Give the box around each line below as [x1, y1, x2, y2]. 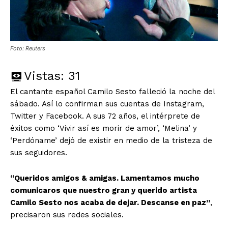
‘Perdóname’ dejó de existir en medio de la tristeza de [10, 135, 212, 145]
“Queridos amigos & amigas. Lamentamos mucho [10, 173, 199, 183]
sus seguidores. [10, 148, 67, 157]
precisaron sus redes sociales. [10, 210, 124, 219]
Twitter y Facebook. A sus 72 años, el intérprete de [10, 111, 200, 121]
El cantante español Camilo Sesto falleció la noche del [10, 87, 215, 96]
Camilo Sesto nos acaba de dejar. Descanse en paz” [10, 197, 210, 207]
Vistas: [24, 68, 64, 83]
